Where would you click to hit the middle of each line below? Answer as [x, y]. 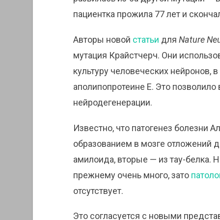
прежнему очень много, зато [132, 175]
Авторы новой [103, 39]
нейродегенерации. [112, 102]
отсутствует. [98, 191]
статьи [146, 39]
